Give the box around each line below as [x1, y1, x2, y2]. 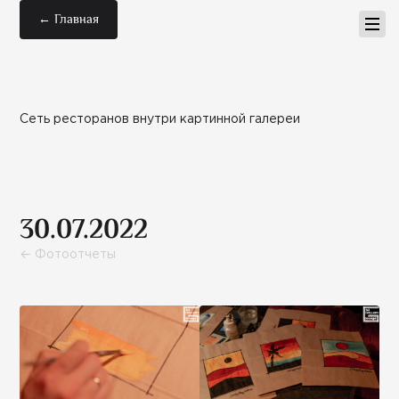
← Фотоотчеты [20, 248, 117, 260]
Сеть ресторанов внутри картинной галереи [20, 113, 301, 125]
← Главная [38, 12, 100, 27]
